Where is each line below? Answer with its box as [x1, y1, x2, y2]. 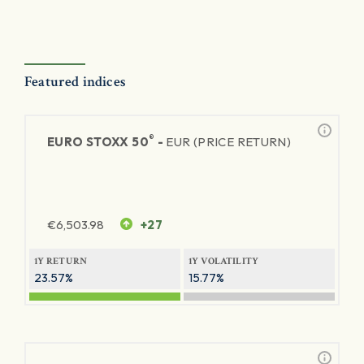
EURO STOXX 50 [47, 134, 149, 149]
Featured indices [24, 72, 126, 91]
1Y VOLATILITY [188, 255, 259, 267]
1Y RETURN [34, 255, 88, 267]
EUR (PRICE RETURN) [166, 134, 292, 149]
